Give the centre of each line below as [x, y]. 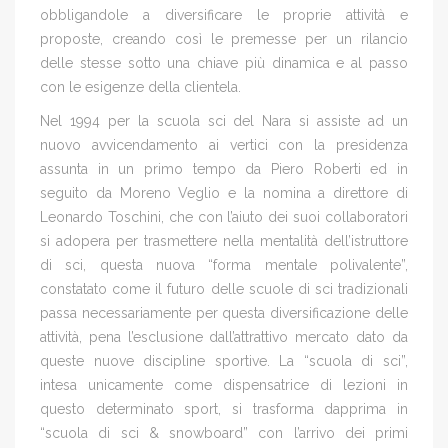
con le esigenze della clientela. [140, 86]
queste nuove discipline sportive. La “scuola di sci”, [224, 360]
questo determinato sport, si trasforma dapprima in [224, 408]
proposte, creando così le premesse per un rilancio [224, 38]
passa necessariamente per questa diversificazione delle [224, 312]
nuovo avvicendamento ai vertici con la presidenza [224, 144]
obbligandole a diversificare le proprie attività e [224, 14]
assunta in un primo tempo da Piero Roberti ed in [224, 168]
